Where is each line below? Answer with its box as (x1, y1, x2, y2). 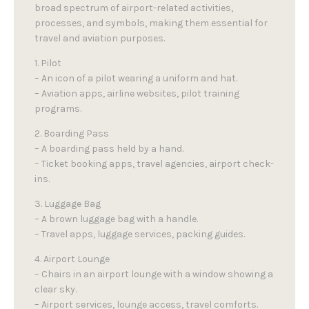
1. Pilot (34, 57, 61, 69)
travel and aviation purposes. (34, 32, 165, 44)
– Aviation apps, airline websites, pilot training (34, 88, 239, 99)
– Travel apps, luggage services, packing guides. (34, 228, 245, 240)
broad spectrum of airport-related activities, (34, 2, 233, 14)
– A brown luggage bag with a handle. (34, 213, 198, 225)
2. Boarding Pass (34, 128, 109, 139)
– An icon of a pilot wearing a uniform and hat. (34, 72, 237, 84)
